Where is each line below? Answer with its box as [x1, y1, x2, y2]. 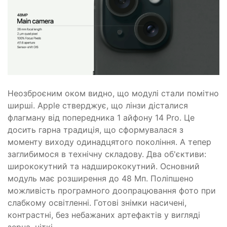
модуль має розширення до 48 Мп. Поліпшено [8, 173, 194, 184]
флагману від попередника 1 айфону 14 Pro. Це [8, 112, 195, 123]
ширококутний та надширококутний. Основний [8, 161, 200, 172]
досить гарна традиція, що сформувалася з [8, 125, 183, 135]
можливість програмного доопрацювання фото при [8, 185, 216, 196]
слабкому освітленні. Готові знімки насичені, [8, 198, 186, 208]
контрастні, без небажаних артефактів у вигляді [8, 210, 200, 220]
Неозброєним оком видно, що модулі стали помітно [8, 88, 219, 99]
